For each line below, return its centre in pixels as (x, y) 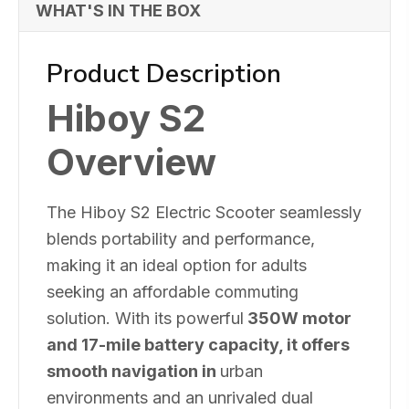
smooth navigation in (133, 371)
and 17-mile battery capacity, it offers (198, 344)
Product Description (164, 73)
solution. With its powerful (145, 318)
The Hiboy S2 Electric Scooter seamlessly (204, 212)
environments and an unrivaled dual (180, 397)
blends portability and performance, (181, 238)
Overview (131, 162)
